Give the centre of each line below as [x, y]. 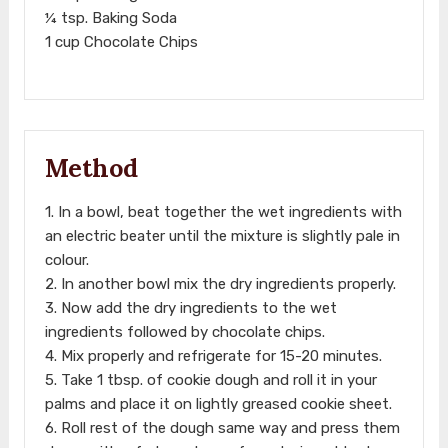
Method [91, 167]
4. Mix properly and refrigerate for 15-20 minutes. [213, 355]
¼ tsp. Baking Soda [110, 17]
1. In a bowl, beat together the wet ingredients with [223, 211]
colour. [66, 259]
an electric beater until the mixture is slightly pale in [222, 235]
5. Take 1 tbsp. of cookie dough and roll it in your [210, 379]
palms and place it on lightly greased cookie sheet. [218, 403]
